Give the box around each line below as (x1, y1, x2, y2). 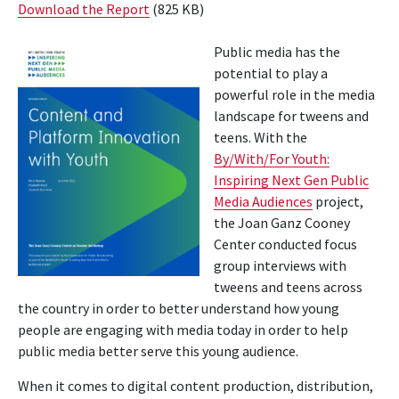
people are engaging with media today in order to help (18, 320, 348, 338)
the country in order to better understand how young (18, 298, 339, 317)
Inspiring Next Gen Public (214, 170, 369, 189)
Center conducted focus (214, 234, 357, 253)
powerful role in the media (214, 85, 375, 103)
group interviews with (214, 256, 346, 274)
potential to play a (214, 63, 328, 82)
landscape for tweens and (214, 106, 369, 125)
